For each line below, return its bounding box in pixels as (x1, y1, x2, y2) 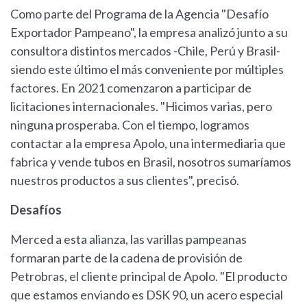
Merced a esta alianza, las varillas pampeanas (10, 232, 247, 247)
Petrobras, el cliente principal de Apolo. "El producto (10, 269, 287, 284)
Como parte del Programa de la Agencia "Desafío (10, 6, 269, 22)
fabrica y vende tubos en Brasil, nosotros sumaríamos (10, 154, 291, 170)
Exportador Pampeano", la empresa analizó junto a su (10, 25, 288, 40)
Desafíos (10, 202, 62, 218)
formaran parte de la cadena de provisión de (10, 250, 243, 266)
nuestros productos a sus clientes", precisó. (10, 173, 239, 188)
